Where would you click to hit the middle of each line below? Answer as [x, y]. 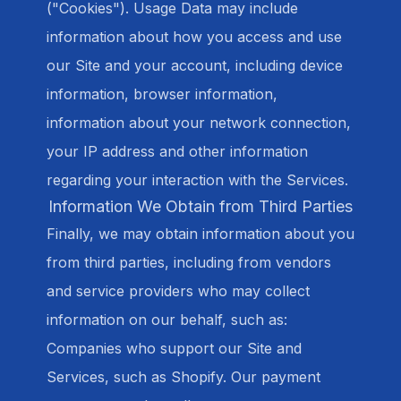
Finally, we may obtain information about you [200, 234]
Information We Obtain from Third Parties [200, 206]
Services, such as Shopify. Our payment [183, 377]
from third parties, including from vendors [189, 262]
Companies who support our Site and [174, 348]
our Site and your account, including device [195, 65]
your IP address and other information [177, 151]
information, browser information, [162, 94]
